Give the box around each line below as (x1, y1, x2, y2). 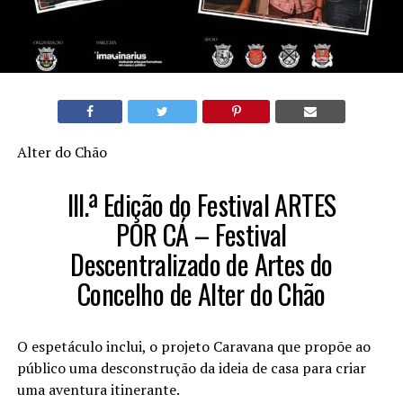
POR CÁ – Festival (116, 214, 287, 255)
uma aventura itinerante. (16, 380, 180, 400)
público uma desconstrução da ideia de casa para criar (16, 358, 366, 379)
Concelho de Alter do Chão (77, 273, 326, 315)
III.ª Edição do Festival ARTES (67, 184, 336, 226)
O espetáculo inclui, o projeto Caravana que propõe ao (16, 336, 371, 357)
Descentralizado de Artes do (70, 244, 333, 285)
